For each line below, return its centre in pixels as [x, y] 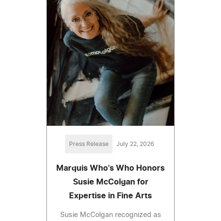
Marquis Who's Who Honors [110, 168]
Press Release [89, 144]
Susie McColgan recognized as [110, 215]
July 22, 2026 [135, 144]
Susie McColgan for [110, 182]
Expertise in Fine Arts [110, 196]
